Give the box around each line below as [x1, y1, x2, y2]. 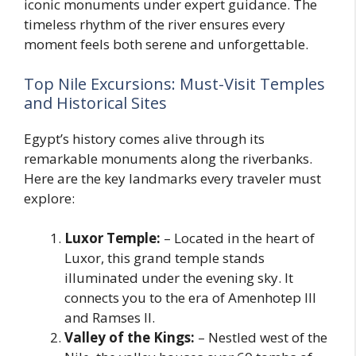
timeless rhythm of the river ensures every [24, 15, 285, 34]
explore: [24, 188, 75, 207]
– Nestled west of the [195, 328, 327, 347]
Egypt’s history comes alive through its [24, 129, 265, 148]
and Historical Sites [24, 91, 167, 114]
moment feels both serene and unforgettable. [24, 35, 308, 54]
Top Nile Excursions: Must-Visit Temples [24, 72, 325, 95]
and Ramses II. [64, 308, 155, 327]
